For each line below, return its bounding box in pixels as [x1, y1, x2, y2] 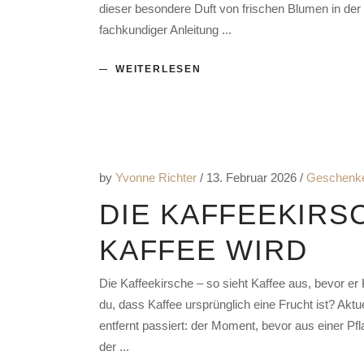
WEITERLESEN [115, 63, 201, 76]
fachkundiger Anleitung [99, 23, 222, 37]
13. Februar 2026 [206, 171, 300, 185]
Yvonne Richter [115, 171, 200, 185]
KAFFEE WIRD [99, 234, 308, 266]
